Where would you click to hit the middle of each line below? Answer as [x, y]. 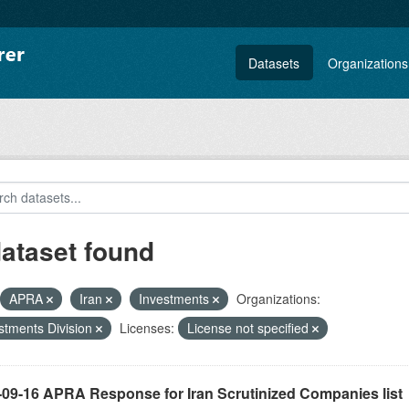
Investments [175, 299]
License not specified [249, 328]
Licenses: [147, 328]
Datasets [274, 63]
